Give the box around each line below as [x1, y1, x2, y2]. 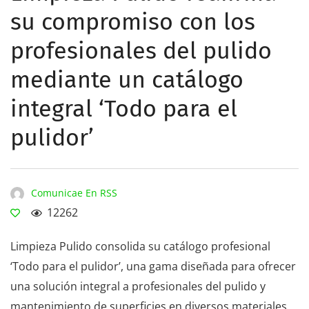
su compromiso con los [10, 8, 255, 36]
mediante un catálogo [10, 66, 243, 94]
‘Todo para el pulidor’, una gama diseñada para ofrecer [10, 259, 296, 274]
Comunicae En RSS [31, 186, 117, 199]
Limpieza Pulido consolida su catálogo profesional [10, 239, 270, 254]
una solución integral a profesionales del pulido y [10, 279, 266, 294]
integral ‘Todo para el [10, 94, 237, 123]
